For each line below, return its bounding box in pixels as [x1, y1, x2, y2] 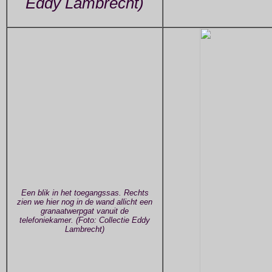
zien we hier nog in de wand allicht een [17, 197, 152, 207]
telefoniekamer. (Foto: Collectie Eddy [19, 216, 150, 225]
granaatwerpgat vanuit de [41, 206, 129, 216]
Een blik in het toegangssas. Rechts [21, 188, 149, 198]
